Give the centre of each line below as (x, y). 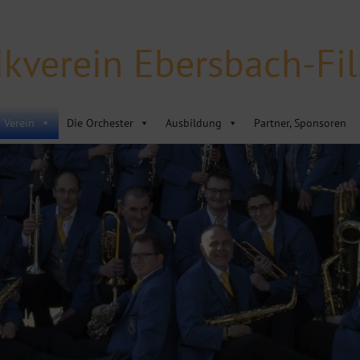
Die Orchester (100, 123)
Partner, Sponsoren (300, 123)
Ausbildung (194, 123)
